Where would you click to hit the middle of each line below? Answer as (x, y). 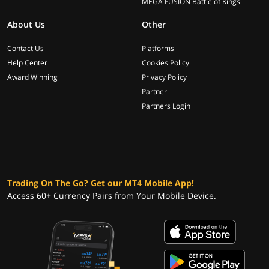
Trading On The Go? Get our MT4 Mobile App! (101, 183)
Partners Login (166, 106)
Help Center (27, 63)
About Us (26, 24)
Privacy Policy (164, 77)
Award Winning (32, 77)
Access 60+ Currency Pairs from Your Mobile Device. (112, 195)
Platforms (158, 48)
